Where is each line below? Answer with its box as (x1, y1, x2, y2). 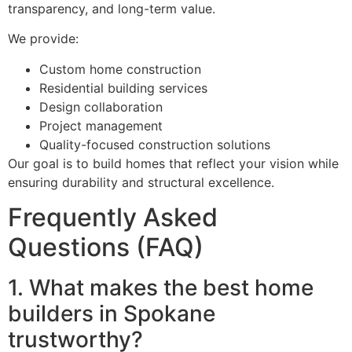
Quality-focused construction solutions (39, 136, 270, 152)
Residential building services (39, 79, 207, 96)
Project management (39, 117, 163, 134)
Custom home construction (39, 60, 201, 77)
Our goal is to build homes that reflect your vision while (8, 155, 339, 171)
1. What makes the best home (8, 274, 313, 302)
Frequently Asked (8, 202, 218, 233)
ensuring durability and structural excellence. (8, 174, 274, 190)
